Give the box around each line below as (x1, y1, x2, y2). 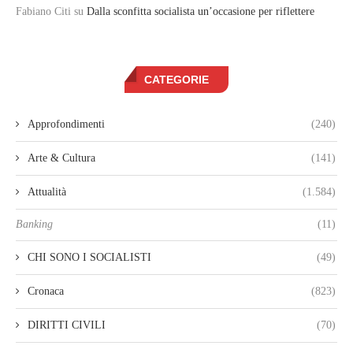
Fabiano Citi (16, 6, 71, 18)
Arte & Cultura (28, 152, 95, 165)
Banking (16, 218, 53, 231)
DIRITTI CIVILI (28, 319, 106, 332)
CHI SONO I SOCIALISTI (28, 251, 151, 264)
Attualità (28, 186, 66, 199)
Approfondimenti (28, 118, 105, 131)
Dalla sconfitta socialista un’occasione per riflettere (87, 6, 314, 18)
